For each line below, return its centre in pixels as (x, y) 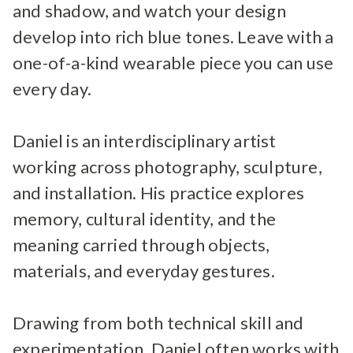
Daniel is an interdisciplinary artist (145, 141)
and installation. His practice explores (159, 193)
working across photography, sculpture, (167, 167)
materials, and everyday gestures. (144, 271)
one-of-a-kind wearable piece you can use (173, 63)
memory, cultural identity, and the (145, 219)
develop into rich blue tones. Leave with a (173, 37)
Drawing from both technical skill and (158, 323)
